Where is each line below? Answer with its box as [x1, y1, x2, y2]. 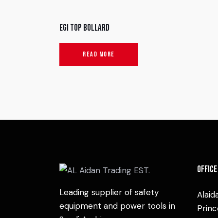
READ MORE [83, 50, 115, 59]
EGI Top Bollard [59, 22, 109, 34]
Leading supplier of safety [59, 187, 159, 198]
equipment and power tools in [59, 200, 175, 212]
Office [197, 163, 217, 175]
